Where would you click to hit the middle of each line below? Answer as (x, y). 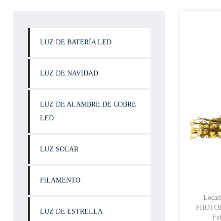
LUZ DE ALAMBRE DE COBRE (88, 104)
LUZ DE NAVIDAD (69, 73)
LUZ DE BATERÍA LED (76, 42)
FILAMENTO (60, 180)
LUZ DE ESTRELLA (71, 211)
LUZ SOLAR (59, 149)
